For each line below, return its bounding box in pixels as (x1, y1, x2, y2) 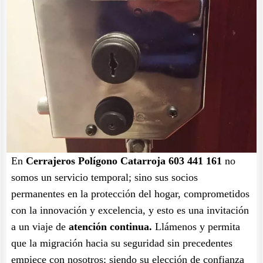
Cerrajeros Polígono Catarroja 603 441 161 (26, 155, 222, 167)
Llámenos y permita (152, 221, 240, 232)
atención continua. (69, 221, 152, 232)
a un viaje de (11, 221, 69, 232)
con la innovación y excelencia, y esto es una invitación (11, 204, 249, 216)
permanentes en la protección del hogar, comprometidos (11, 188, 249, 200)
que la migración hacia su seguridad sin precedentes (11, 237, 232, 249)
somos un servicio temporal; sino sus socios (11, 171, 198, 183)
